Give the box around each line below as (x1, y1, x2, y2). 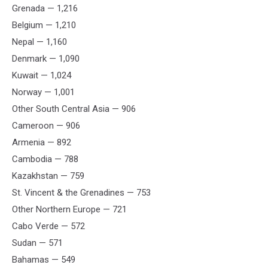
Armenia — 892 (12, 136, 71, 148)
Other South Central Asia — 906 (12, 103, 136, 114)
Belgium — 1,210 (12, 19, 76, 31)
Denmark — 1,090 (12, 53, 80, 64)
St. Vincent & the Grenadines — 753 (12, 187, 151, 198)
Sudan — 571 (12, 237, 63, 248)
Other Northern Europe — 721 (12, 203, 127, 215)
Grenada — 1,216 (12, 2, 78, 14)
